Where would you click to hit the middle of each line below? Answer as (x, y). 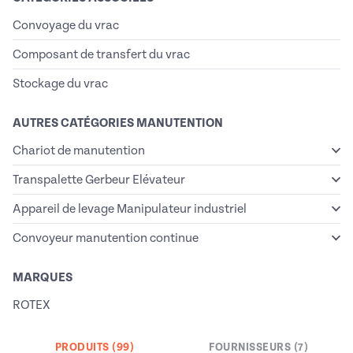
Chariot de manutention (79, 150)
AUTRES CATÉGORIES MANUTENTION (118, 123)
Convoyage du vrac (66, 25)
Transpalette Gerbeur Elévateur (99, 180)
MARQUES (43, 277)
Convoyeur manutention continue (106, 238)
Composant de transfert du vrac (101, 54)
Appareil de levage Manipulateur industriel (130, 209)
